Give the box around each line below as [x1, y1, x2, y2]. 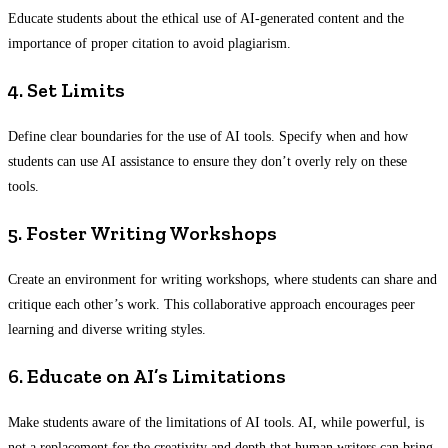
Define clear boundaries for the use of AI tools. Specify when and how [8, 129, 408, 145]
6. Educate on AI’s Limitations [8, 364, 286, 389]
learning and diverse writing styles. [8, 322, 206, 338]
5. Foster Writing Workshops [8, 221, 277, 246]
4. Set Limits [8, 78, 125, 103]
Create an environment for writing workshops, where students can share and [8, 272, 437, 288]
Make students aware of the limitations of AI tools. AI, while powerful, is [8, 415, 424, 431]
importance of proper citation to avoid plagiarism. [8, 36, 291, 52]
